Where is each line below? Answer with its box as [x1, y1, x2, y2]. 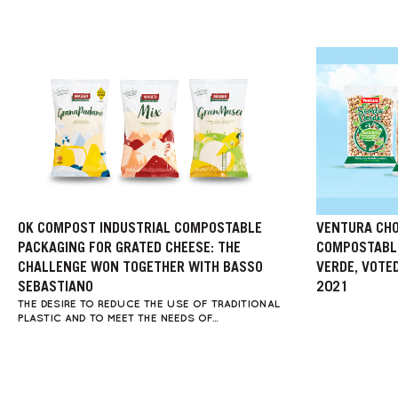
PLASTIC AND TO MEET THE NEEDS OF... [18, 313, 218, 323]
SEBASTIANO [18, 280, 93, 295]
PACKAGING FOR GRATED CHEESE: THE [18, 241, 241, 256]
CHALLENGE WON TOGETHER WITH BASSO [18, 260, 263, 275]
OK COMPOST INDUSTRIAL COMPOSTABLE [18, 221, 262, 236]
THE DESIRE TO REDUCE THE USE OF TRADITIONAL [18, 298, 280, 309]
